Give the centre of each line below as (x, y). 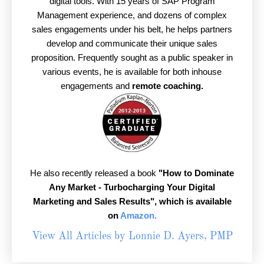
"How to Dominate (196, 173)
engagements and (96, 86)
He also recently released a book (94, 173)
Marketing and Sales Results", (95, 202)
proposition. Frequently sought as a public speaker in (132, 58)
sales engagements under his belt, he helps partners (132, 29)
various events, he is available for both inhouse (132, 72)
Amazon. (138, 216)
